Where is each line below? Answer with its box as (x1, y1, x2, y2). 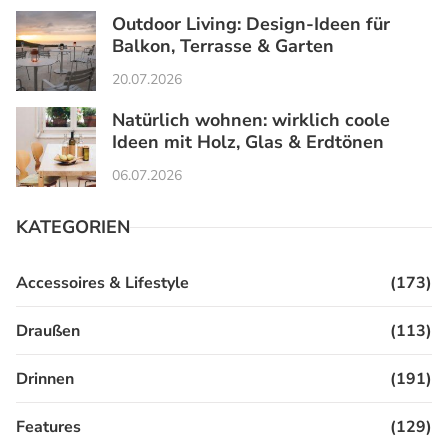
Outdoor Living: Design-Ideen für (112, 11, 390, 36)
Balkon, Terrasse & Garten (112, 33, 334, 58)
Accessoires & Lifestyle (16, 271, 189, 294)
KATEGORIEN (16, 215, 130, 240)
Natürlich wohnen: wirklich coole (112, 107, 390, 132)
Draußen (16, 319, 80, 342)
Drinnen (16, 367, 74, 390)
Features (16, 415, 81, 438)
